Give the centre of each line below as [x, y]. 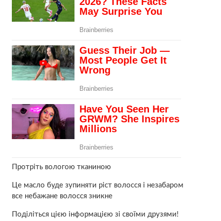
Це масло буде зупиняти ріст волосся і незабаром [97, 185]
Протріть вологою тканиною [61, 167]
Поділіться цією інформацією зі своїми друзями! [95, 214]
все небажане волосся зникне [62, 196]
